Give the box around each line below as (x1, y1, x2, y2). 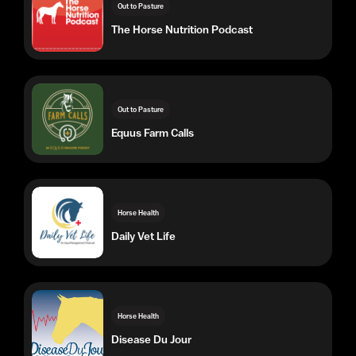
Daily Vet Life (111, 152, 176, 165)
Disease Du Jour (111, 255, 192, 269)
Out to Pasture (118, 27, 164, 37)
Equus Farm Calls (111, 48, 194, 62)
